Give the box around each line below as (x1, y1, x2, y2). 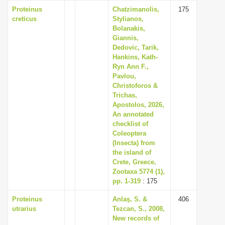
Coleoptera (113, 130, 146, 137)
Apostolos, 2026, (113, 101, 164, 108)
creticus (12, 15, 37, 23)
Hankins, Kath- (113, 53, 158, 61)
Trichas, (113, 91, 137, 99)
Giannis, (113, 34, 139, 42)
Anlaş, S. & (113, 195, 147, 203)
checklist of (113, 120, 148, 128)
